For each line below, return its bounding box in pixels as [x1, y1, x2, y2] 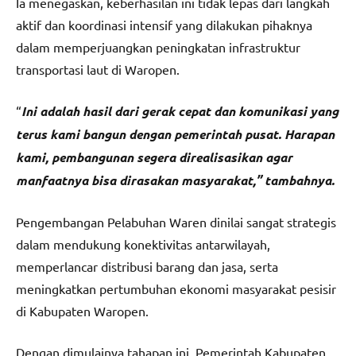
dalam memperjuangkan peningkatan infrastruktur [16, 38, 300, 55]
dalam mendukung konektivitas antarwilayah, [16, 235, 270, 252]
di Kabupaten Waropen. [16, 302, 149, 319]
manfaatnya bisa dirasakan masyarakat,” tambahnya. [16, 171, 335, 188]
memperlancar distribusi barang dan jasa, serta [16, 257, 278, 274]
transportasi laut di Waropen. [16, 60, 180, 77]
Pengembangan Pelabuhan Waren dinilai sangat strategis [16, 213, 336, 230]
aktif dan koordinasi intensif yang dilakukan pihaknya [16, 16, 312, 33]
